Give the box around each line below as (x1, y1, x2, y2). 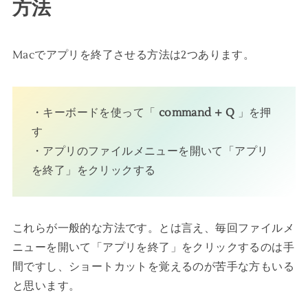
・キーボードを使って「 (31, 106, 159, 120)
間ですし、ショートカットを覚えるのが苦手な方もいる (12, 260, 294, 274)
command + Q (158, 106, 235, 120)
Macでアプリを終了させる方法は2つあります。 (12, 48, 255, 63)
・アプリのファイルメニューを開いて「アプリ (31, 144, 269, 159)
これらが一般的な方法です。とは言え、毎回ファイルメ (12, 221, 294, 236)
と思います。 (12, 279, 80, 294)
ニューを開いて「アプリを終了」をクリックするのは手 (12, 241, 294, 255)
